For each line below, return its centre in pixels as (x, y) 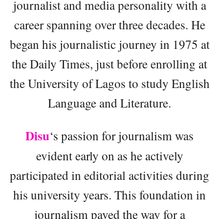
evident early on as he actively (109, 155)
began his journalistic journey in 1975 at (109, 44)
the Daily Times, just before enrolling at (109, 63)
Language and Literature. (109, 102)
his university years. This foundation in (109, 194)
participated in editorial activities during (109, 175)
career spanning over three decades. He (109, 24)
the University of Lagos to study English (109, 83)
